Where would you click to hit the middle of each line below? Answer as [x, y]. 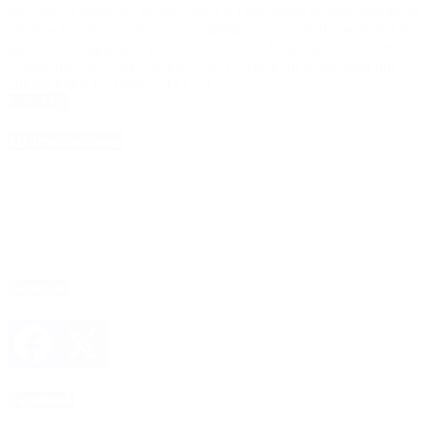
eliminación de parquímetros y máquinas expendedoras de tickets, [214, 30]
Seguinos [38, 289]
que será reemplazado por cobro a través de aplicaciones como [204, 48]
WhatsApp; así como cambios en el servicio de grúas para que [203, 66]
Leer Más [38, 102]
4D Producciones [65, 141]
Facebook [41, 399]
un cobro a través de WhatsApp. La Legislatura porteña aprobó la [214, 12]
